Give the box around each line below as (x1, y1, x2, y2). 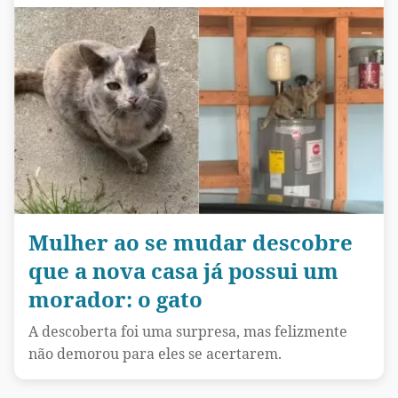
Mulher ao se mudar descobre (28, 227, 353, 258)
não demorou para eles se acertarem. (28, 344, 282, 364)
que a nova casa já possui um (28, 256, 338, 286)
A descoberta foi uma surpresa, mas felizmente (28, 322, 347, 342)
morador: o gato (28, 284, 203, 314)
